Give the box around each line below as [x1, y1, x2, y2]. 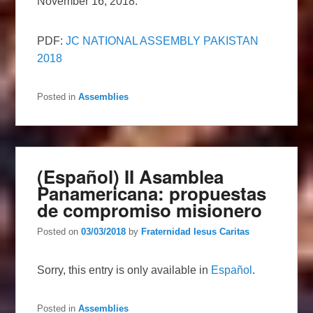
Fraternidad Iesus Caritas [141, 226, 250, 238]
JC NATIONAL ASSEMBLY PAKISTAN [66, 35, 259, 48]
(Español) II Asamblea [37, 163, 224, 190]
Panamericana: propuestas [37, 180, 267, 207]
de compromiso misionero [37, 197, 263, 224]
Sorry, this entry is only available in [37, 264, 212, 277]
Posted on [37, 226, 82, 238]
